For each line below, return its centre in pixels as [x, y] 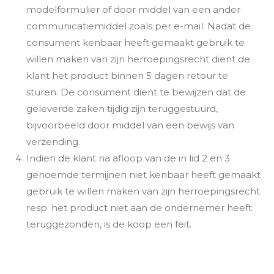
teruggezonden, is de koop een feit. [109, 224]
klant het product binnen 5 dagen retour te [127, 76]
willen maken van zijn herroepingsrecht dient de [138, 59]
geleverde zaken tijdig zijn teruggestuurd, [122, 109]
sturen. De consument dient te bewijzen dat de [136, 92]
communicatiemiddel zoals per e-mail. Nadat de [138, 26]
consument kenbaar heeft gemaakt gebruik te [135, 43]
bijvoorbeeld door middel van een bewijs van [130, 125]
